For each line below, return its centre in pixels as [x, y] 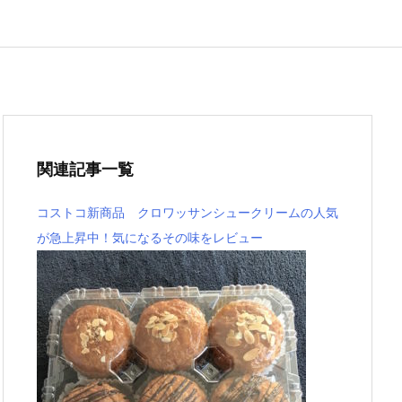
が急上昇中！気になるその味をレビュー [150, 237]
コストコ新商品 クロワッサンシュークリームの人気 [188, 212]
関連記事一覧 [85, 169]
